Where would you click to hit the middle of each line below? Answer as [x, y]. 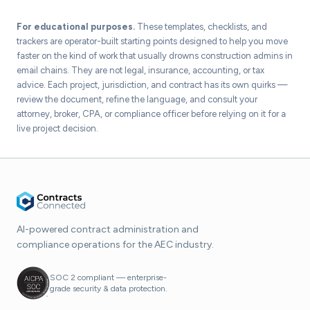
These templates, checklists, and [201, 27]
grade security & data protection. [109, 289]
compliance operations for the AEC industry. [115, 245]
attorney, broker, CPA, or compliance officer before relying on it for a [151, 114]
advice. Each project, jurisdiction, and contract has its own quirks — [152, 85]
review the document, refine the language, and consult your [137, 99]
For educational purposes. [76, 27]
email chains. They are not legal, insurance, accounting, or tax [140, 70]
